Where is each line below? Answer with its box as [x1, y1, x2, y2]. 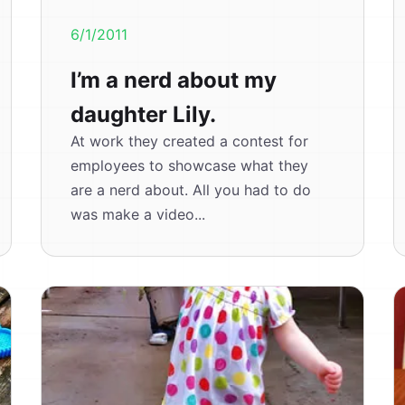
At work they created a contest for [71, 132, 309, 150]
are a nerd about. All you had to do [71, 181, 312, 199]
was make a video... [71, 205, 206, 223]
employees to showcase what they [71, 156, 309, 174]
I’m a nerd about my [71, 67, 278, 93]
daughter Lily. [71, 101, 217, 127]
